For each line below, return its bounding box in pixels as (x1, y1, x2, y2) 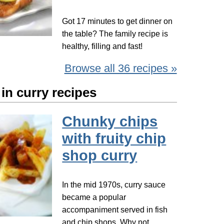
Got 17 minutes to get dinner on (62, 17, 173, 26)
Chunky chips (62, 113, 158, 130)
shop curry (62, 147, 137, 164)
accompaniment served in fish (62, 205, 168, 214)
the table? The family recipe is (62, 29, 168, 38)
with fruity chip (62, 130, 166, 147)
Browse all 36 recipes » (64, 62, 177, 75)
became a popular (62, 193, 126, 202)
